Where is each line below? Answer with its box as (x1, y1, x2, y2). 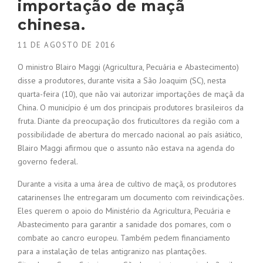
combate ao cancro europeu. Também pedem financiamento (18, 232, 230, 244)
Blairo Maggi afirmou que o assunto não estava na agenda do (18, 143, 235, 154)
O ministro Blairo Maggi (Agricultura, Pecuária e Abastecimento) (18, 62, 239, 73)
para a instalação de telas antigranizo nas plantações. (18, 246, 207, 257)
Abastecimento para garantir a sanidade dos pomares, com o (18, 219, 231, 230)
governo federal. (18, 156, 78, 167)
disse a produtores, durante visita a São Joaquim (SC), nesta (18, 75, 226, 86)
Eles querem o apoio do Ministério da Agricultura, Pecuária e (18, 205, 231, 217)
